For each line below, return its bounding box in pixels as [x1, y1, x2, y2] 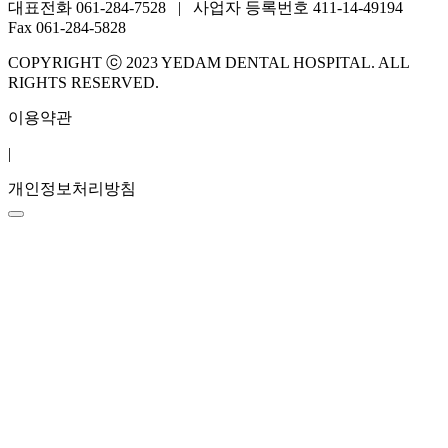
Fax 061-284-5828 [8, 19, 126, 37]
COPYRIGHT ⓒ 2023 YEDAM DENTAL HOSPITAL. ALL [8, 54, 409, 72]
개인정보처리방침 [8, 180, 136, 198]
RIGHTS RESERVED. [8, 74, 159, 92]
